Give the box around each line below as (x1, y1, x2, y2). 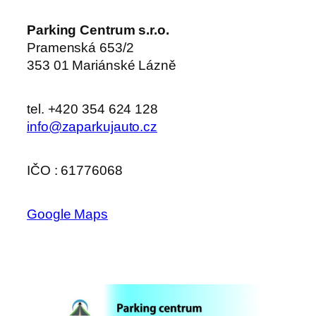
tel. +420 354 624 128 (27, 102, 158, 117)
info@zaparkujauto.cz (27, 119, 157, 135)
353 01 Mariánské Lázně (27, 58, 176, 73)
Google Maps (27, 207, 108, 222)
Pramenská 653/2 (27, 40, 134, 56)
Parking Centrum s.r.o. (27, 23, 169, 38)
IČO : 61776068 (27, 163, 123, 178)
